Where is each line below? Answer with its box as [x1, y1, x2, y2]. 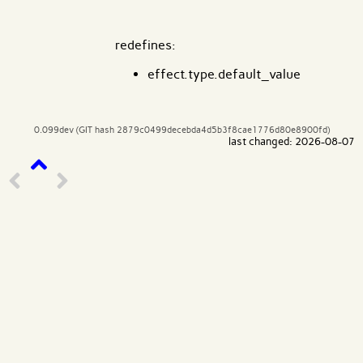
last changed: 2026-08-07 [228, 135, 355, 148]
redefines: [115, 37, 176, 53]
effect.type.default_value [147, 66, 301, 83]
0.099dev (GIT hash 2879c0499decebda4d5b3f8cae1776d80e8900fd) [33, 124, 330, 136]
